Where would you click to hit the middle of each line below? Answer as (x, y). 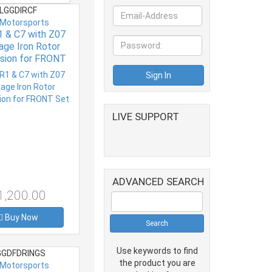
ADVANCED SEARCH (158, 181)
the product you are (157, 263)
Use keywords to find (157, 250)
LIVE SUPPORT (146, 116)
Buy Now (22, 217)
